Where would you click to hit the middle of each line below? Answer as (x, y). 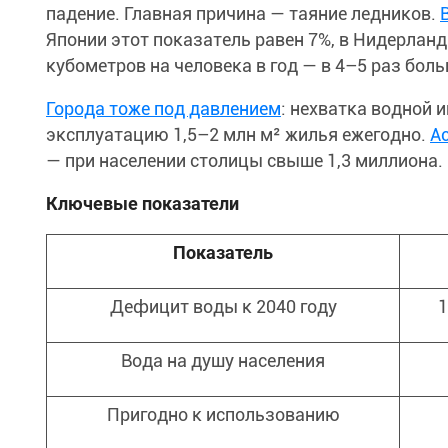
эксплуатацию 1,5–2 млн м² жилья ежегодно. (238, 134)
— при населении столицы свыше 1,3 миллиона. (244, 160)
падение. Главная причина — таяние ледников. (243, 13)
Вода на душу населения (223, 360)
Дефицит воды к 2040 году (223, 306)
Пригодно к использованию (223, 414)
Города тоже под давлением (163, 108)
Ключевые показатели (142, 203)
